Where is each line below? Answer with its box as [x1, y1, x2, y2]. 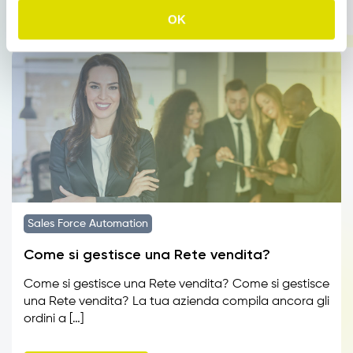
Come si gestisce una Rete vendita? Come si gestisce [24, 278, 329, 291]
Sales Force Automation [28, 218, 148, 229]
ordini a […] [24, 313, 84, 325]
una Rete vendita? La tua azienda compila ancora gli [24, 295, 329, 308]
